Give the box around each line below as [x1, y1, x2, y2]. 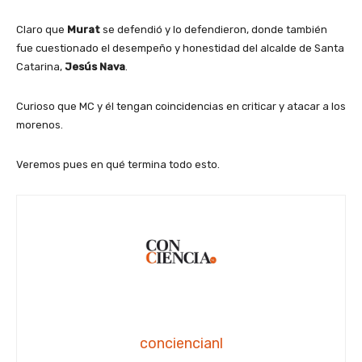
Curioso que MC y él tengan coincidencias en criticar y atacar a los [16, 100, 346, 113]
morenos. [16, 119, 63, 132]
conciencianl [139, 335, 223, 353]
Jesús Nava [65, 61, 125, 74]
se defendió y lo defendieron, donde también [100, 23, 327, 36]
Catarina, [16, 61, 65, 74]
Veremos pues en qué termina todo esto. [16, 158, 220, 171]
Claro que [16, 23, 65, 36]
